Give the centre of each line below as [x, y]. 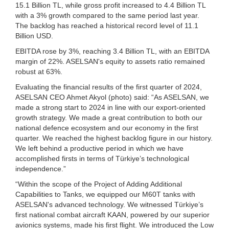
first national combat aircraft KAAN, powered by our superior [112, 214]
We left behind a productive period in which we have [99, 148]
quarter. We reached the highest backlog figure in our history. [114, 138]
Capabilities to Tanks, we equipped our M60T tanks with [105, 194]
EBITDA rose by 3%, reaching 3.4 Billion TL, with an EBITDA [112, 51]
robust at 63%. [39, 71]
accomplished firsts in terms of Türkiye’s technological [102, 158]
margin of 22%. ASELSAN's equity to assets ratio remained [110, 61]
